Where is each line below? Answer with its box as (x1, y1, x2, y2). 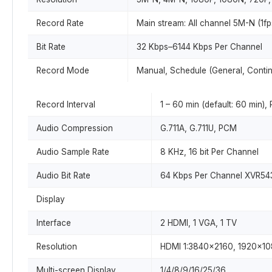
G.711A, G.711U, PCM (160, 123, 237, 133)
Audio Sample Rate (36, 147, 109, 157)
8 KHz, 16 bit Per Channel (160, 147, 259, 157)
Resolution (36, 242, 77, 251)
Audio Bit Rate (36, 171, 90, 180)
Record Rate (36, 18, 84, 28)
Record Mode (36, 66, 89, 75)
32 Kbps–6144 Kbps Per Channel (137, 42, 262, 52)
